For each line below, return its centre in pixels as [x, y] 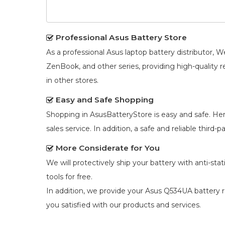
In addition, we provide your [96, 191]
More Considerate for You [108, 148]
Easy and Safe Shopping [105, 100]
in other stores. [72, 81]
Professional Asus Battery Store [121, 38]
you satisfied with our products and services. [124, 205]
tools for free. [69, 177]
